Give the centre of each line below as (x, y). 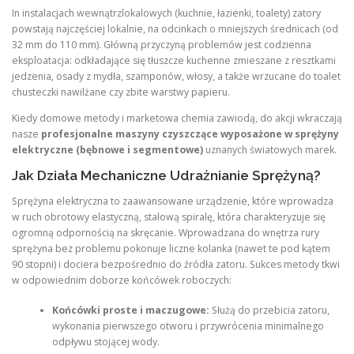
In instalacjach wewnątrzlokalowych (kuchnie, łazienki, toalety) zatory (166, 13)
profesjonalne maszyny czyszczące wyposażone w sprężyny (190, 134)
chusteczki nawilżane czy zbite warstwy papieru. (121, 92)
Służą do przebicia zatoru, (269, 311)
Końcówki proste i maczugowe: (130, 311)
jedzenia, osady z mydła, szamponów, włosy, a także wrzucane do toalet (176, 76)
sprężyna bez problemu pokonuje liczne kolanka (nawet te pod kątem (171, 249)
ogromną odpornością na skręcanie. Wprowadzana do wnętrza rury (166, 233)
